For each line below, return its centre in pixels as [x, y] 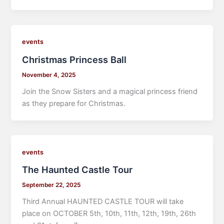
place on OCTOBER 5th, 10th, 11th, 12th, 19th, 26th [109, 214]
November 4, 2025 [49, 75]
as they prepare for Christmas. [74, 103]
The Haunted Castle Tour [77, 170]
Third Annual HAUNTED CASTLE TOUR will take [103, 202]
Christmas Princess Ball [74, 60]
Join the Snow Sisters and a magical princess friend [110, 91]
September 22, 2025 [51, 185]
